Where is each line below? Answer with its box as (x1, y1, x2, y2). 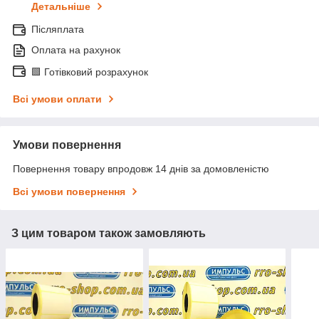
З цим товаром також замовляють (11, 227, 206, 240)
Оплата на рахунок (31, 44, 120, 56)
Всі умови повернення (13, 186, 125, 198)
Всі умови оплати (13, 93, 102, 105)
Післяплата (31, 23, 84, 36)
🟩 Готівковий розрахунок (31, 66, 148, 78)
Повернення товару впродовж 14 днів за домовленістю (13, 163, 269, 175)
